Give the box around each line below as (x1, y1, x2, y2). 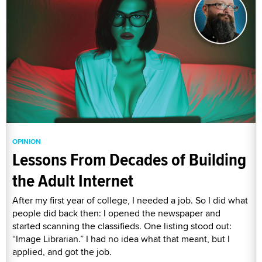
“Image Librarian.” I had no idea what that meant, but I (12, 232, 230, 246)
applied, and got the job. (12, 244, 112, 258)
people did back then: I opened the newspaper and (12, 206, 220, 220)
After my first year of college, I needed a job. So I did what (12, 193, 248, 207)
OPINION (12, 136, 41, 147)
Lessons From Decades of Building (12, 146, 246, 172)
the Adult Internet (12, 167, 133, 193)
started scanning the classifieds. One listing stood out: (12, 219, 232, 233)
